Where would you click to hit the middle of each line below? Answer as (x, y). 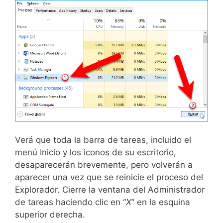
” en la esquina (161, 202)
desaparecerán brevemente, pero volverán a (104, 165)
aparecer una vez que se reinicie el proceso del (109, 177)
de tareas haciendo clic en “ (70, 202)
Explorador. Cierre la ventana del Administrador (110, 190)
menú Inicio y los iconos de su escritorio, (96, 153)
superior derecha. (50, 215)
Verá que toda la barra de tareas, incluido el (103, 140)
